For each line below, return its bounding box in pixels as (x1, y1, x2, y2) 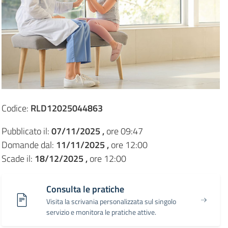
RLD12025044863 (30, 101, 103, 115)
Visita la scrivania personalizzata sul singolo (46, 195, 176, 207)
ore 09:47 (104, 124, 143, 138)
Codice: (1, 101, 31, 115)
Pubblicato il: (1, 124, 51, 138)
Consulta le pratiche (46, 182, 124, 196)
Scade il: (1, 151, 35, 165)
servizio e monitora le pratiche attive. (46, 206, 156, 217)
